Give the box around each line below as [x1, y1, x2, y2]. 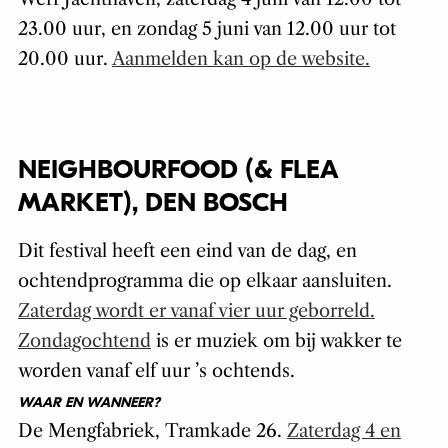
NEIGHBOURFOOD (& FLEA [17, 155, 338, 186]
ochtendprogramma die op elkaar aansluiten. [17, 270, 392, 293]
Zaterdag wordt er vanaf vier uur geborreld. [17, 300, 375, 323]
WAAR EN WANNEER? [17, 394, 160, 412]
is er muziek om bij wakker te [150, 330, 402, 353]
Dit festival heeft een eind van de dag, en [17, 240, 357, 263]
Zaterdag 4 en [286, 420, 401, 443]
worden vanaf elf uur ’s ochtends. [17, 360, 295, 383]
